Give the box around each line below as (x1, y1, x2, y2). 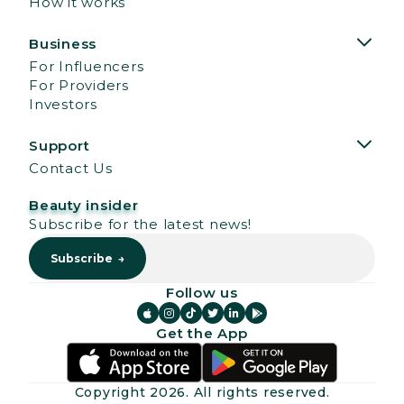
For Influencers (29, 58, 144, 76)
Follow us (166, 284, 238, 302)
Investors (29, 96, 97, 114)
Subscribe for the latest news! (29, 216, 252, 234)
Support (29, 136, 90, 154)
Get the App (156, 325, 248, 343)
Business (29, 34, 96, 52)
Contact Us (29, 160, 113, 178)
